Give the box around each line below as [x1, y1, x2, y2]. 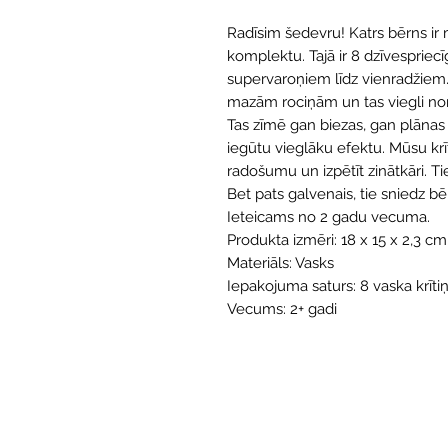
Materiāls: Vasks [227, 254, 334, 273]
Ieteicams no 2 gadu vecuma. [227, 208, 430, 227]
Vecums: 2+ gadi [227, 300, 337, 319]
